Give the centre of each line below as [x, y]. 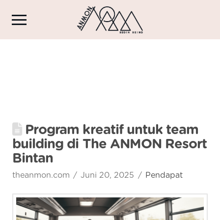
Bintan [33, 158]
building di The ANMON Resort [110, 144]
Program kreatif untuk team [110, 130]
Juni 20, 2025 [108, 175]
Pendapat [164, 175]
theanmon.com [41, 175]
